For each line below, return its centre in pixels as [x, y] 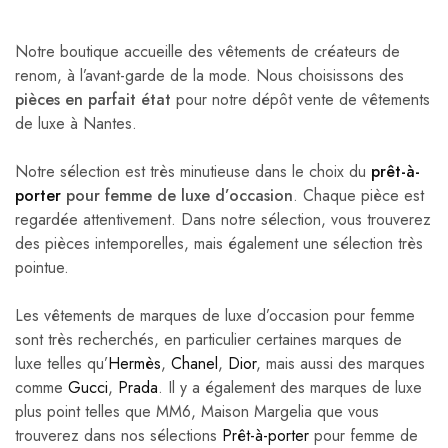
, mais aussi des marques [340, 363]
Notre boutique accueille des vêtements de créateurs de [207, 51]
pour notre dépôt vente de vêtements [300, 99]
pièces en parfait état [93, 99]
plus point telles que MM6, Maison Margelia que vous [197, 411]
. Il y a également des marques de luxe [290, 387]
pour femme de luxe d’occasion [177, 195]
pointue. [42, 267]
